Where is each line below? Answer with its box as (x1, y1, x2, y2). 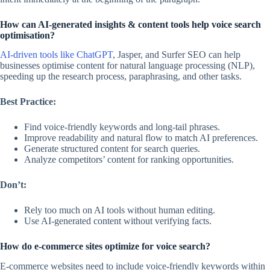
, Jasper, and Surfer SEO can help (113, 49, 240, 60)
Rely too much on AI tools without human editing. (24, 205, 215, 216)
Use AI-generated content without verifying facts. (24, 216, 212, 227)
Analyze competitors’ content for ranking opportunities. (24, 154, 234, 165)
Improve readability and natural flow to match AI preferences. (24, 133, 258, 143)
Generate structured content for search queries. (24, 143, 200, 154)
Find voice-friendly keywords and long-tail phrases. (24, 122, 220, 133)
